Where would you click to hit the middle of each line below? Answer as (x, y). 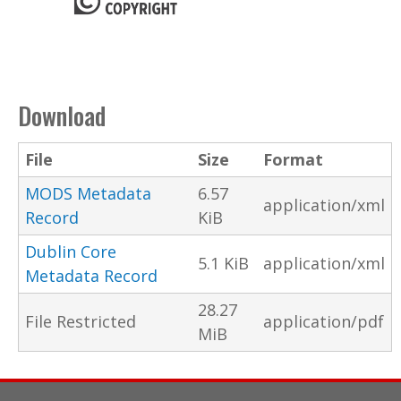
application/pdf (324, 322)
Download (62, 116)
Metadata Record (91, 276)
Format (293, 160)
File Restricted (81, 322)
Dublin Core (71, 252)
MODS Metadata (88, 194)
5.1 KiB (223, 264)
